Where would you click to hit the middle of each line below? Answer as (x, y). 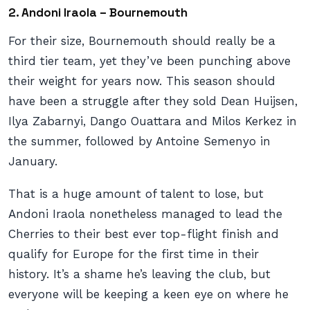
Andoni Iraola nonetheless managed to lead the (145, 214)
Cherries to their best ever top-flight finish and (144, 234)
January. (33, 161)
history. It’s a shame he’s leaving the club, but (139, 274)
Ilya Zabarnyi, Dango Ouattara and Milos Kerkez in (153, 121)
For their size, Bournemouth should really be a (142, 41)
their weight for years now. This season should (142, 81)
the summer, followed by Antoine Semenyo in (139, 141)
